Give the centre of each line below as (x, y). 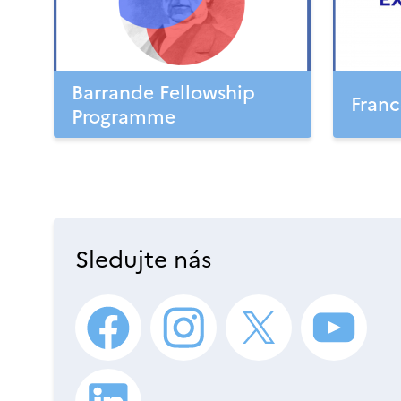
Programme (124, 116)
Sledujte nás (144, 259)
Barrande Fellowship (163, 92)
